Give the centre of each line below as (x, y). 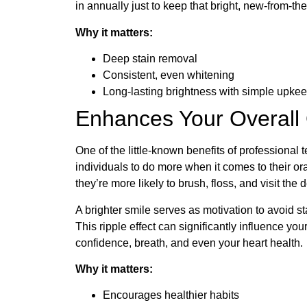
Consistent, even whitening (169, 75)
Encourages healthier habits (171, 295)
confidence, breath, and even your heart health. (189, 243)
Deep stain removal (150, 59)
